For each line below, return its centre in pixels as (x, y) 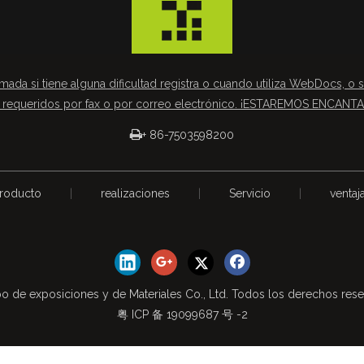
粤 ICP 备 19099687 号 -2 (182, 314)
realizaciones (135, 193)
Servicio (249, 193)
